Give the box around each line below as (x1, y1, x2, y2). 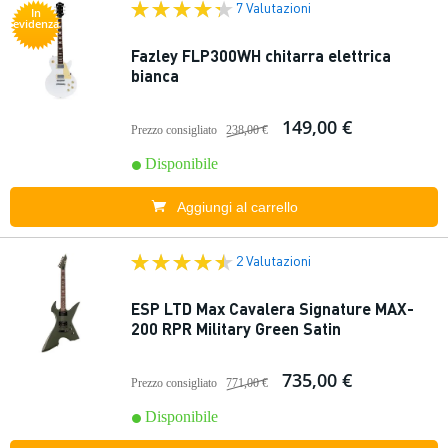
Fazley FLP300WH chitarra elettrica (131, 45, 391, 66)
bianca (131, 65, 179, 86)
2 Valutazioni (236, 251, 311, 269)
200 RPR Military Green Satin (131, 318, 341, 339)
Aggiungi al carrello (176, 199, 298, 215)
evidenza (13, 16, 59, 31)
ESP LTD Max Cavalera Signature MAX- (131, 298, 414, 319)
